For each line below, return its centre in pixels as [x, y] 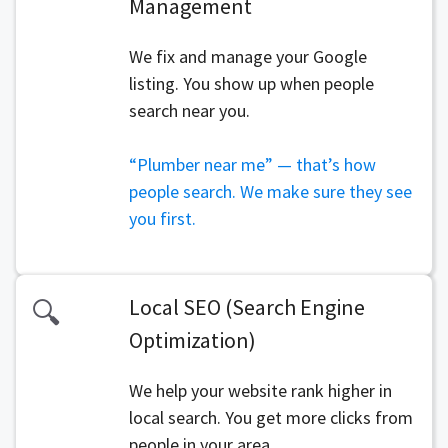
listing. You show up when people [251, 83]
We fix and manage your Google [247, 56]
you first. [162, 218]
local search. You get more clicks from [270, 417]
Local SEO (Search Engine [246, 307]
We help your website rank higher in [260, 390]
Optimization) [192, 340]
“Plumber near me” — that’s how [252, 164]
